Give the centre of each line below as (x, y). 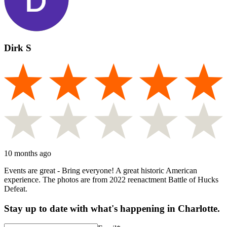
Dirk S (18, 48)
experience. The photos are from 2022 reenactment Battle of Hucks (111, 179)
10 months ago (28, 153)
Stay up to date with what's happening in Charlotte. (112, 208)
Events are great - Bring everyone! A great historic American (101, 170)
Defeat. (16, 188)
